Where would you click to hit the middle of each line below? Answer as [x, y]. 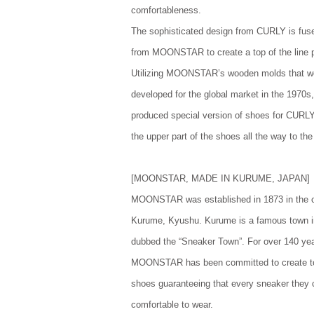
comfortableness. [166, 10]
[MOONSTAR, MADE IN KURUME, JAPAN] [220, 178]
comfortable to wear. [172, 305]
